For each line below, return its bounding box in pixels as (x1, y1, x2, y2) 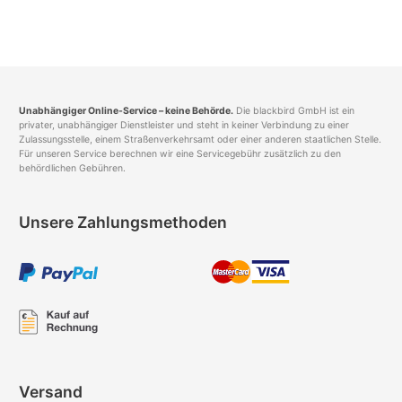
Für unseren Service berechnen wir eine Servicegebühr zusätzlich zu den (19, 147, 341, 160)
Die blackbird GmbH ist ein (233, 104, 354, 117)
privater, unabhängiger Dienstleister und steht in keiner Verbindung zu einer (19, 118, 349, 131)
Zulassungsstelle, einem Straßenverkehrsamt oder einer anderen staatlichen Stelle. (19, 133, 381, 145)
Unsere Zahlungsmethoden (19, 212, 227, 232)
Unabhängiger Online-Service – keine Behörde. (19, 104, 233, 117)
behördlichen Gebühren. (19, 162, 126, 174)
